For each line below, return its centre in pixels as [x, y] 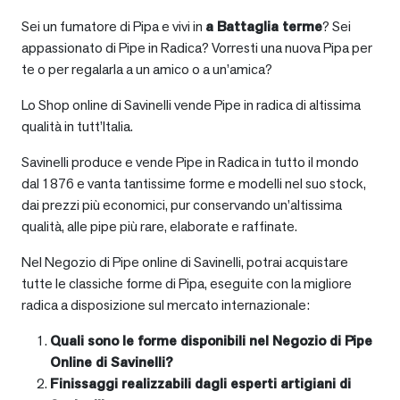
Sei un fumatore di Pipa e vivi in [113, 26]
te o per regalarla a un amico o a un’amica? [147, 69]
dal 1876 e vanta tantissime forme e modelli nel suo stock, [194, 183]
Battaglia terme [270, 26]
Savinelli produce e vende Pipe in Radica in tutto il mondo [190, 162]
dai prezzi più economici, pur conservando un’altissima [182, 204]
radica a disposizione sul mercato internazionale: [166, 304]
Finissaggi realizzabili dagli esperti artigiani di [200, 383]
